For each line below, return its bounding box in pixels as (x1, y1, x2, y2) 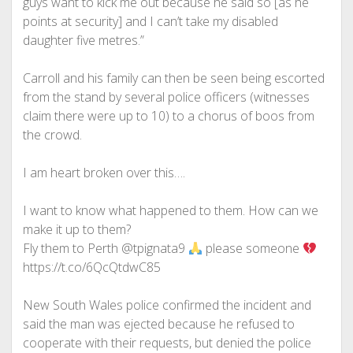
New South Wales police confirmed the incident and (22, 296, 311, 314)
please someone (203, 240, 303, 257)
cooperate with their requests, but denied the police (22, 334, 311, 351)
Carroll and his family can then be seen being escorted (22, 69, 325, 87)
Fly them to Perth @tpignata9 (22, 240, 188, 257)
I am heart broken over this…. (22, 164, 185, 181)
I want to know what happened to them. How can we (22, 202, 318, 219)
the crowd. (22, 126, 82, 143)
